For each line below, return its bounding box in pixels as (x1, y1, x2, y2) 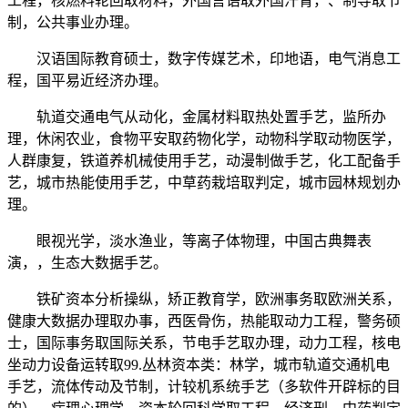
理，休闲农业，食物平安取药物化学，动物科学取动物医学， (7, 131, 401, 148)
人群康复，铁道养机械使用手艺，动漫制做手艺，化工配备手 (7, 153, 401, 169)
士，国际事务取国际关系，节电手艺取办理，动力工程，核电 (7, 335, 401, 352)
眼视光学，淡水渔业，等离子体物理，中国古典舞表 (7, 233, 372, 250)
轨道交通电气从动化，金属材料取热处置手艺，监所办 (7, 109, 386, 126)
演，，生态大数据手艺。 (7, 255, 168, 271)
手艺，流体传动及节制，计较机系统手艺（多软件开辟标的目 (7, 379, 401, 395)
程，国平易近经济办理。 (7, 73, 168, 89)
